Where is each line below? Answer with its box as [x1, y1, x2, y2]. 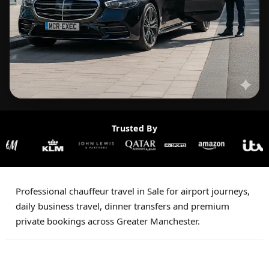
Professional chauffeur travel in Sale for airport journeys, [16, 185, 250, 197]
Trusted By [112, 122, 157, 134]
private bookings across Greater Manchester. [16, 215, 200, 227]
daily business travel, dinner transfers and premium [16, 200, 229, 212]
